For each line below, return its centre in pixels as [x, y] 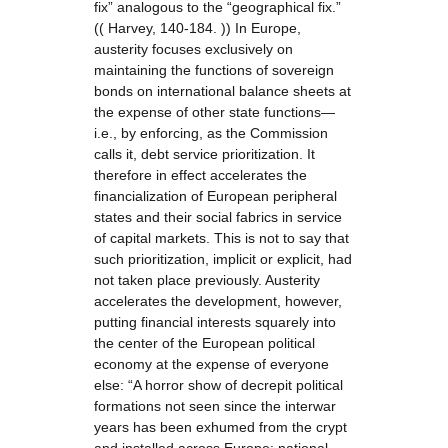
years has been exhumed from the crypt [220, 427]
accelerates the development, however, [218, 301]
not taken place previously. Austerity [207, 280]
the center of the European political [204, 343]
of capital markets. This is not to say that [221, 238]
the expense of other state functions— [214, 112]
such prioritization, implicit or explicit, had [223, 259]
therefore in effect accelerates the [200, 175]
